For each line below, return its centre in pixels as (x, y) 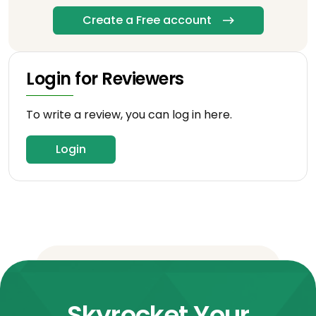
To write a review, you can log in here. (129, 114)
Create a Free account (147, 20)
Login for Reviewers (105, 78)
